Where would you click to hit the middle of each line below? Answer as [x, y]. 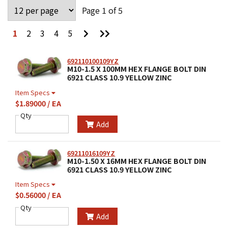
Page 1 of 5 [102, 10]
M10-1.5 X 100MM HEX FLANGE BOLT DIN [137, 69]
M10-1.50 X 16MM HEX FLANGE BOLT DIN [137, 161]
